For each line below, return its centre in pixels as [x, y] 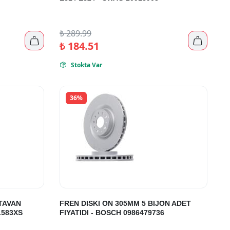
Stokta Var [87, 65]
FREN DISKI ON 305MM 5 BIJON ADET [126, 204]
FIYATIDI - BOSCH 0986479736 [112, 213]
